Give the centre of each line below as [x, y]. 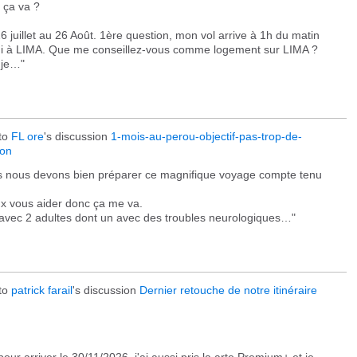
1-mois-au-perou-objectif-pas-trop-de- [206, 136]
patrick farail [42, 290]
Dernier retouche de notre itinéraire [228, 290]
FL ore [27, 136]
